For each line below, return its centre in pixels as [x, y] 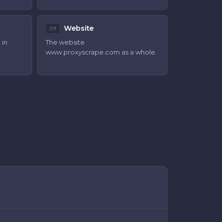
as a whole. [139, 52]
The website [65, 42]
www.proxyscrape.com [83, 52]
